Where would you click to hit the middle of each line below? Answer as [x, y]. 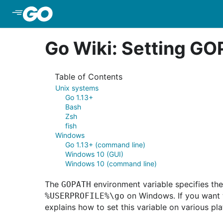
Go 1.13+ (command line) [105, 145]
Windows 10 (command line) [111, 164]
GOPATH [76, 184]
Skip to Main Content [96, 14]
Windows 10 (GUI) [94, 154]
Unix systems [77, 88]
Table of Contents [89, 77]
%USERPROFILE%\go [85, 196]
